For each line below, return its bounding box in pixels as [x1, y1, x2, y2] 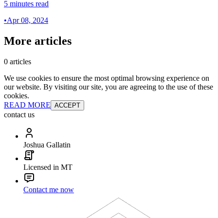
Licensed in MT [23, 163, 73, 171]
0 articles [4, 57, 31, 66]
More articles [4, 34, 72, 47]
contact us [4, 110, 35, 119]
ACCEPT [54, 101, 80, 109]
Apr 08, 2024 [7, 16, 48, 25]
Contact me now [23, 185, 74, 194]
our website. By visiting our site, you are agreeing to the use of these [4, 82, 213, 91]
